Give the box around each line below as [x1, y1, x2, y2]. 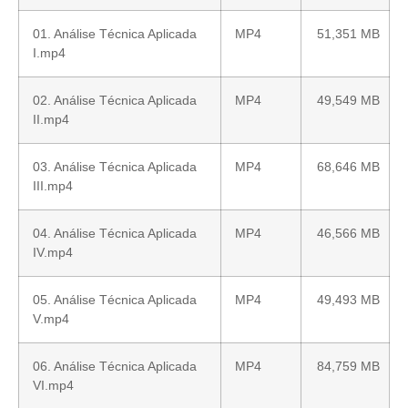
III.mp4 [33, 178, 73, 194]
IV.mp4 [33, 245, 73, 260]
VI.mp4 [33, 378, 74, 393]
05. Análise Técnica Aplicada [33, 292, 197, 308]
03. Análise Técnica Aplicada [33, 159, 197, 175]
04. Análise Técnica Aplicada [33, 226, 197, 241]
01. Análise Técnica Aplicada [33, 26, 197, 42]
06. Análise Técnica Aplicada [33, 359, 197, 374]
